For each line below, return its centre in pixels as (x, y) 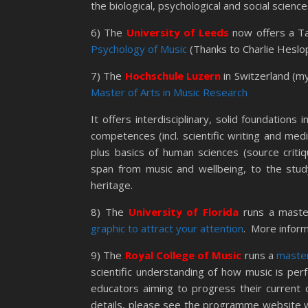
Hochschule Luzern (173, 76)
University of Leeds (178, 32)
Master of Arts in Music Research (169, 92)
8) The (110, 212)
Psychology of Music (139, 49)
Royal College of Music (183, 255)
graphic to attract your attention (167, 228)
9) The (108, 255)
